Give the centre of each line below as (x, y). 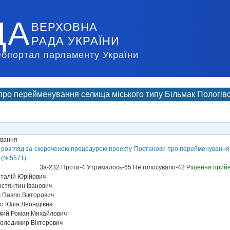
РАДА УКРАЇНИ (75, 41)
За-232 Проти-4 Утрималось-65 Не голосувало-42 (113, 167)
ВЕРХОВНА (64, 27)
